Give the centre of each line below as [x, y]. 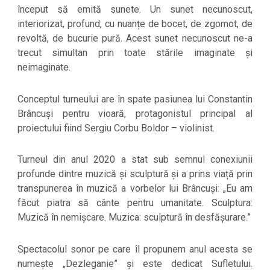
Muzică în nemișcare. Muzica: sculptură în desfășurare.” [134, 218]
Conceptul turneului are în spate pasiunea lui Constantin [135, 99]
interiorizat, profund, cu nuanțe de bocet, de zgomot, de [135, 24]
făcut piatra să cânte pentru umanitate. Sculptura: [135, 203]
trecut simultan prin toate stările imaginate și [135, 53]
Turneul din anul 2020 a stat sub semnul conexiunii [135, 160]
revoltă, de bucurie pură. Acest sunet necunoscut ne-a [135, 39]
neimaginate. [44, 67]
